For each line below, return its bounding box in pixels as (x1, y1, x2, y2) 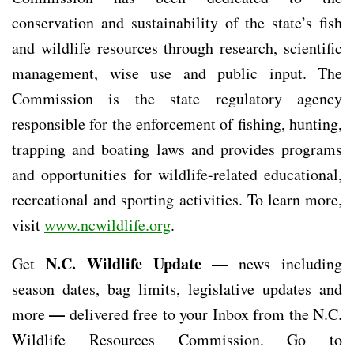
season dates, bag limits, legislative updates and (12, 277, 342, 299)
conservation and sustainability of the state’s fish (12, 11, 342, 33)
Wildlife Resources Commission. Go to (12, 328, 342, 350)
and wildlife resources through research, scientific (12, 36, 342, 58)
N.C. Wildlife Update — (45, 251, 239, 275)
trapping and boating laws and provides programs (12, 137, 342, 160)
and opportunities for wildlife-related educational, (12, 163, 342, 185)
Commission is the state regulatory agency (12, 87, 342, 109)
